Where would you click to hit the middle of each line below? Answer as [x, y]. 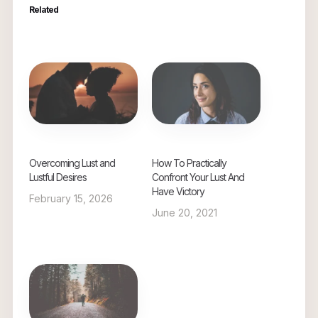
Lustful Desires [57, 177]
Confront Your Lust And [198, 177]
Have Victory [178, 192]
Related [43, 9]
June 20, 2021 [185, 213]
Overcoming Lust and [72, 163]
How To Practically [189, 163]
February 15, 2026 [71, 199]
